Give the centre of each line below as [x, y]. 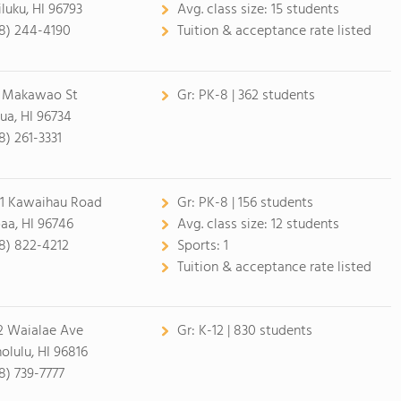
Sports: [200, 246]
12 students [305, 225]
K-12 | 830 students [255, 331]
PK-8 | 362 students [256, 96]
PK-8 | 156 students [256, 203]
